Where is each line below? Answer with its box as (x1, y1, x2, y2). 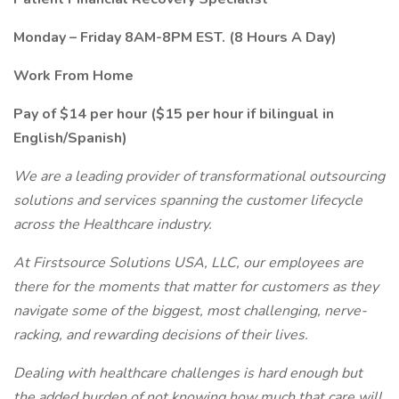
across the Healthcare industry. (13, 215, 212, 234)
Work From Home (13, 66, 134, 85)
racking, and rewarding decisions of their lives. (13, 325, 308, 345)
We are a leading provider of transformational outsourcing (13, 167, 385, 186)
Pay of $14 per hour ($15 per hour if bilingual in (13, 104, 334, 124)
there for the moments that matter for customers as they (13, 277, 379, 297)
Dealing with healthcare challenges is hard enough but (13, 363, 362, 383)
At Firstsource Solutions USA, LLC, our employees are (13, 253, 363, 273)
